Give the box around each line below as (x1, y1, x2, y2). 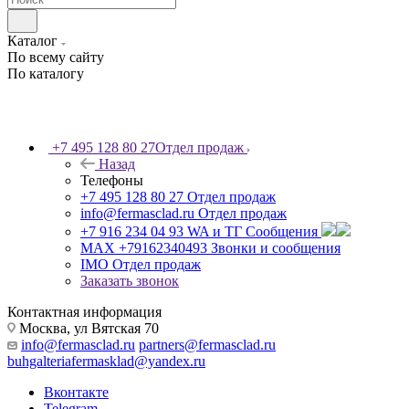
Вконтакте (44, 384, 109, 400)
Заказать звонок (80, 273, 179, 288)
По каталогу (7, 66, 84, 81)
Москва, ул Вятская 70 (16, 320, 159, 336)
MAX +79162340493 (80, 240, 207, 256)
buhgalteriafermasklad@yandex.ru (7, 353, 205, 369)
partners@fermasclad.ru (139, 337, 276, 352)
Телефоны (80, 173, 143, 188)
